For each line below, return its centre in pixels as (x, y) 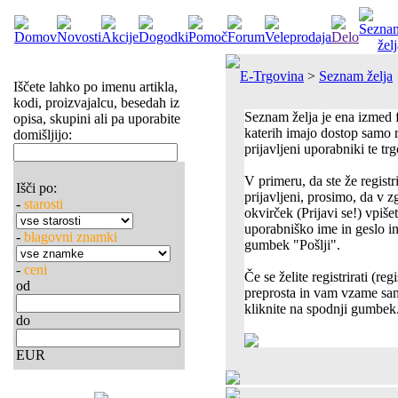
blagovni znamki (70, 237)
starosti (43, 204)
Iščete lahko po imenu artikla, (95, 87)
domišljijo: (42, 135)
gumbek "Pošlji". (292, 245)
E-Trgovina (272, 76)
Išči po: (36, 188)
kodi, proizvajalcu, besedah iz (96, 103)
